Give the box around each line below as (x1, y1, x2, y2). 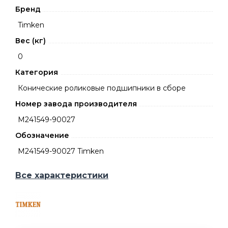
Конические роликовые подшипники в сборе (18, 83, 186, 93)
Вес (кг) (15, 36, 46, 45)
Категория (15, 68, 58, 77)
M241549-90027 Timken (18, 147, 104, 156)
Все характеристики (15, 170, 108, 180)
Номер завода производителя (15, 99, 137, 108)
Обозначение (15, 131, 69, 140)
